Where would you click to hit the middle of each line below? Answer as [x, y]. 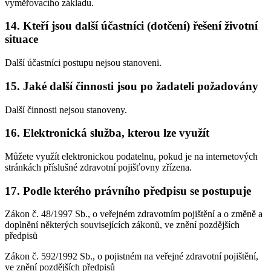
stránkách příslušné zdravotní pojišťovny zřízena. [98, 167]
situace [21, 39]
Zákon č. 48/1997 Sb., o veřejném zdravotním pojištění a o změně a [134, 214]
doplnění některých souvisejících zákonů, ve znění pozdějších [122, 225]
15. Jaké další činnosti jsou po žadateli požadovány [132, 86]
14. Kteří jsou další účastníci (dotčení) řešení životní [131, 26]
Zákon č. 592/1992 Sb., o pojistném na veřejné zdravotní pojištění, [132, 256]
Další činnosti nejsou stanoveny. [66, 109]
